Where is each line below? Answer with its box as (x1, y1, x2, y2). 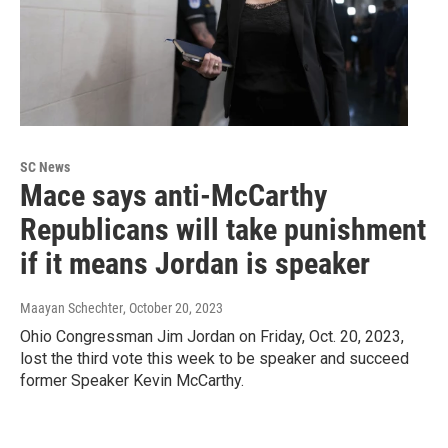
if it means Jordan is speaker (20, 246, 370, 282)
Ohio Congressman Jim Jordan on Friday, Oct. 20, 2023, (20, 327, 404, 347)
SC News (20, 159, 70, 176)
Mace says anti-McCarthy (20, 178, 327, 214)
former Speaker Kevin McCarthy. (20, 371, 244, 391)
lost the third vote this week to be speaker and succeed (20, 349, 409, 369)
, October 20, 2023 (123, 300, 223, 317)
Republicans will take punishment (20, 212, 426, 248)
